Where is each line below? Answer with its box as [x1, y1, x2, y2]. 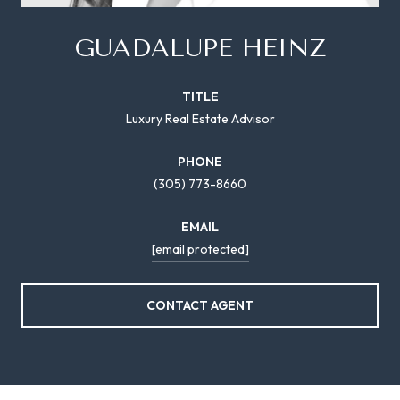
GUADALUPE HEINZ [74, 32, 326, 62]
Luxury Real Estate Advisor [125, 110, 275, 127]
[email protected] [151, 240, 249, 257]
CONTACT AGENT [146, 296, 254, 313]
